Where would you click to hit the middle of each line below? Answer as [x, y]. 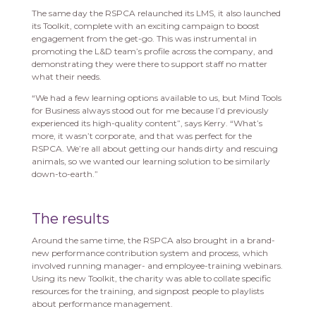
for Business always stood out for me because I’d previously [150, 111]
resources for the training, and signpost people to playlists [147, 291]
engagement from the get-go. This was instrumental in [144, 39]
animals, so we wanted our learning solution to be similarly [151, 162]
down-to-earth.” [65, 174]
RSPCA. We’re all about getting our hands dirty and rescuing [154, 149]
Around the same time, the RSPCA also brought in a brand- [153, 241]
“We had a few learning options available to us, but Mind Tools [156, 98]
